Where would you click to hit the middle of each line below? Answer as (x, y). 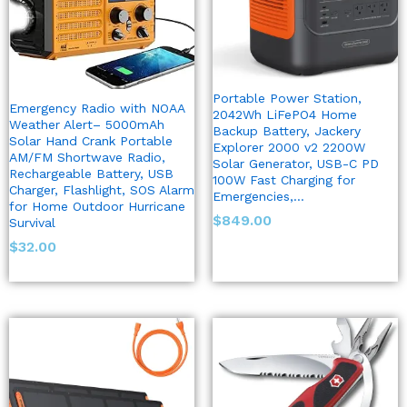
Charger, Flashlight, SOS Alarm (102, 190)
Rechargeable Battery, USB (91, 174)
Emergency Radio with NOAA (97, 109)
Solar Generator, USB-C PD (296, 164)
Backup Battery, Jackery (287, 131)
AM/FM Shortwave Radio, (87, 158)
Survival (32, 223)
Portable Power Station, (287, 99)
